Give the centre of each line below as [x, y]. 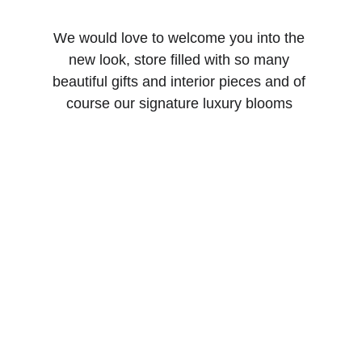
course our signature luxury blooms [181, 103]
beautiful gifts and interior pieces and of [181, 82]
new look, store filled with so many [181, 60]
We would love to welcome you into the [181, 38]
